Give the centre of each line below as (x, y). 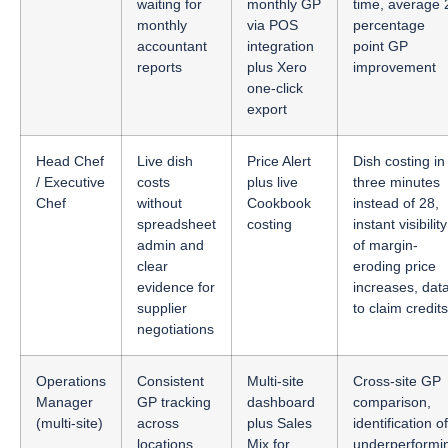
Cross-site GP (397, 380)
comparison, (392, 401)
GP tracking (174, 401)
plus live (272, 181)
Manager (64, 401)
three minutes (396, 181)
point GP (380, 45)
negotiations (175, 328)
